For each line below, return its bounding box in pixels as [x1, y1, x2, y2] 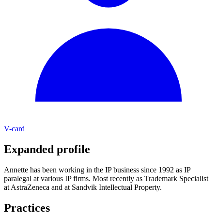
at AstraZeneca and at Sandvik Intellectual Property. [4, 183, 162, 192]
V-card [4, 124, 25, 133]
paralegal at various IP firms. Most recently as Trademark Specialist [4, 174, 208, 183]
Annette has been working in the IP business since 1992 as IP [4, 166, 190, 174]
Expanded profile [4, 143, 90, 156]
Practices [4, 201, 50, 214]
